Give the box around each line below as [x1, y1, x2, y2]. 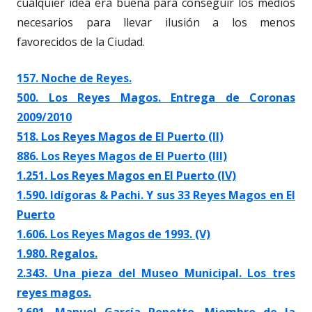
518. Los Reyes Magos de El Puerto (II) [17, 128, 224, 144]
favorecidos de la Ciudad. [17, 33, 145, 49]
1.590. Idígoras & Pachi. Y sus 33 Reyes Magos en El [17, 187, 295, 203]
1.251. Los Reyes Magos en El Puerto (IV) [17, 167, 236, 183]
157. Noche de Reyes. [17, 70, 132, 86]
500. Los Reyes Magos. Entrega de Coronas [17, 89, 295, 105]
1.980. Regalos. [17, 245, 97, 261]
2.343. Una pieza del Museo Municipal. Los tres [17, 265, 295, 281]
